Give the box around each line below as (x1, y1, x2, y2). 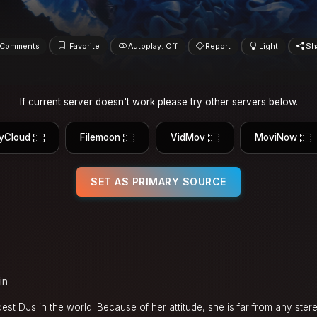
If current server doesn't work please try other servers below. (19, 96, 298, 108)
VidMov (170, 132, 205, 144)
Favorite (69, 41, 100, 51)
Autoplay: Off (127, 41, 178, 51)
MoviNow (255, 132, 298, 144)
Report (205, 41, 231, 51)
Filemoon (80, 132, 121, 144)
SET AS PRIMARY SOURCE (91, 175, 226, 188)
